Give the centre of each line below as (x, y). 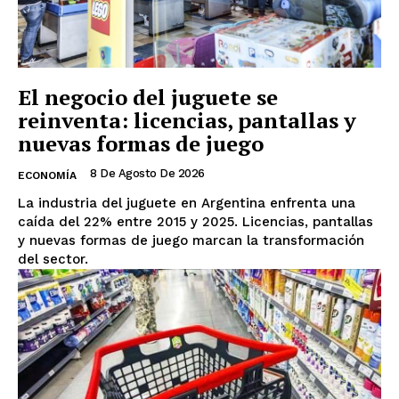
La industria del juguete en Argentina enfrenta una (187, 203)
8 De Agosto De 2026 (147, 173)
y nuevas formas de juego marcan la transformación (191, 240)
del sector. (53, 259)
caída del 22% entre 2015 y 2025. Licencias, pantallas (195, 221)
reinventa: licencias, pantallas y (187, 120)
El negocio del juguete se (148, 97)
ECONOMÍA (47, 175)
